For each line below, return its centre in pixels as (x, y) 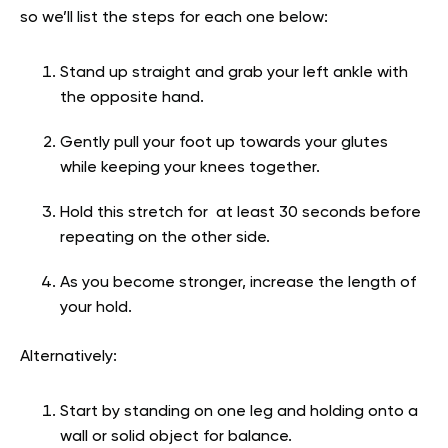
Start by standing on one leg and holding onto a (239, 411)
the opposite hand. (134, 97)
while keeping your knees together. (192, 167)
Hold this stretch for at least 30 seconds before (240, 212)
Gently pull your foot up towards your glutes (224, 142)
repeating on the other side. (167, 237)
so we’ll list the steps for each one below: (174, 17)
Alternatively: (68, 356)
